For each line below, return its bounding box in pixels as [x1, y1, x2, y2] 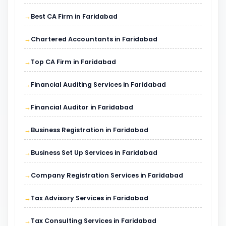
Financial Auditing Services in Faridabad [31, 80, 166, 89]
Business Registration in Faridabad [31, 125, 148, 134]
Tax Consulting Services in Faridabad [31, 216, 156, 225]
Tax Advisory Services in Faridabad [31, 193, 148, 202]
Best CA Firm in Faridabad [31, 12, 118, 21]
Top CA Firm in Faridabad [31, 57, 116, 66]
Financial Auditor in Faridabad [31, 102, 133, 111]
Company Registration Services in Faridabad [31, 171, 183, 180]
